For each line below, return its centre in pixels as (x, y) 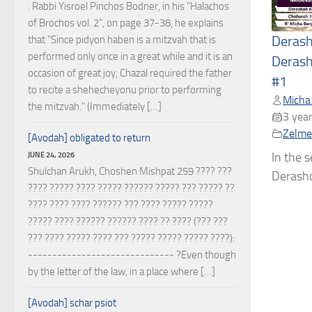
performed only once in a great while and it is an (130, 56)
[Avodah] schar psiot (72, 303)
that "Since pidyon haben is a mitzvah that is (122, 40)
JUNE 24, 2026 (51, 155)
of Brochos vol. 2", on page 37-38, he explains (126, 23)
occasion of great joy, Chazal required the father (130, 73)
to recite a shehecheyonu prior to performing (125, 90)
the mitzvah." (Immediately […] (95, 107)
